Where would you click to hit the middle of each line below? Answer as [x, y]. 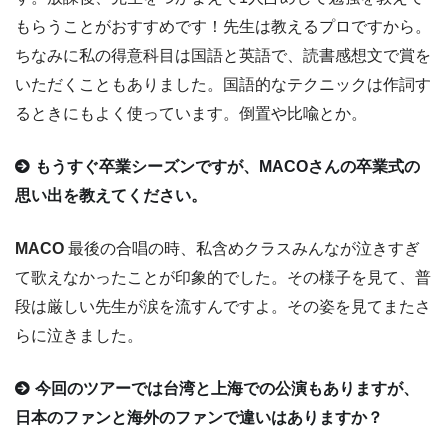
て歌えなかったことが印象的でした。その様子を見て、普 [223, 278]
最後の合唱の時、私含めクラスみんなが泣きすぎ [242, 249]
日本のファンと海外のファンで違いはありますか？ [199, 418]
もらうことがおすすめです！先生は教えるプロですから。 [223, 27]
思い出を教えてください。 [111, 196]
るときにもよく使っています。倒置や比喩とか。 [191, 114]
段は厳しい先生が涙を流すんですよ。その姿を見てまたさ [223, 307]
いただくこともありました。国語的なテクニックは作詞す [223, 85]
